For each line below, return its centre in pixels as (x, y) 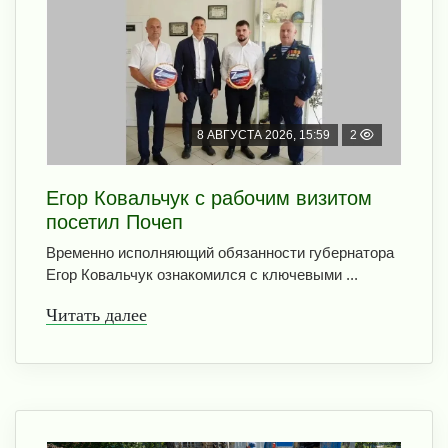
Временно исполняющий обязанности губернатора (220, 252)
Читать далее (96, 314)
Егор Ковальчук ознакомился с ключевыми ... (202, 274)
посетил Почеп (114, 221)
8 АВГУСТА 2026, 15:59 (263, 134)
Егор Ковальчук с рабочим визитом (209, 197)
